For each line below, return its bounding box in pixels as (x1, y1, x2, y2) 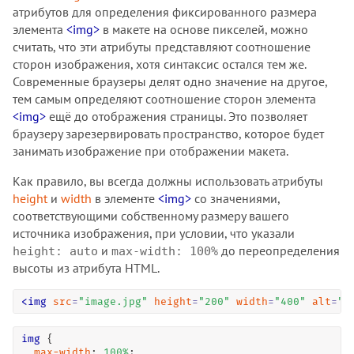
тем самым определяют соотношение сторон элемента (13, 90, 316, 107)
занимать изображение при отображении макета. (13, 142, 288, 159)
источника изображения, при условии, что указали (13, 224, 295, 241)
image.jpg (85, 295, 141, 307)
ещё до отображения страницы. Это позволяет (46, 107, 307, 124)
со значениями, (191, 190, 280, 206)
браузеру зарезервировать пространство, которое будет (13, 125, 324, 141)
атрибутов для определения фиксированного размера (13, 3, 317, 20)
